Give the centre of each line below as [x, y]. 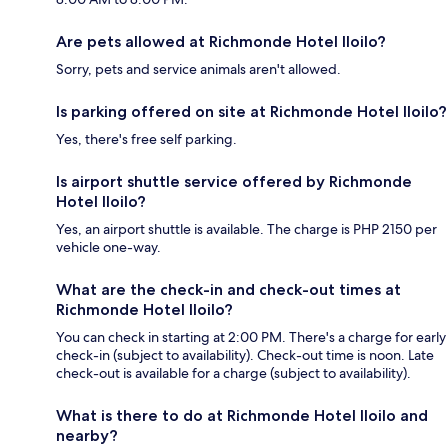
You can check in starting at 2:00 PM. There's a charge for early [251, 337]
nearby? [87, 436]
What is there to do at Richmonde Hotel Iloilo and [242, 416]
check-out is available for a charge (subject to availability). [233, 373]
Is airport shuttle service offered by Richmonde [234, 182]
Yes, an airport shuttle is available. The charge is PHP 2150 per [246, 229]
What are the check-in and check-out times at [228, 290]
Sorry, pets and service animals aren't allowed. [198, 69]
